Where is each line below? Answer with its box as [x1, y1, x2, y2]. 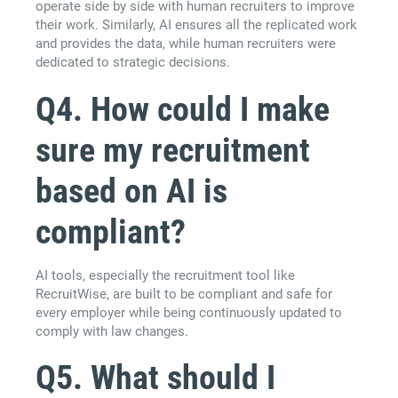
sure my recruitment [36, 130, 310, 170]
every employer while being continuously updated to [36, 304, 342, 321]
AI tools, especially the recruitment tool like [36, 267, 295, 283]
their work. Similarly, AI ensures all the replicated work [36, 16, 357, 33]
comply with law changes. [36, 322, 188, 339]
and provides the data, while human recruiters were [36, 35, 336, 52]
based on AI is [36, 171, 227, 211]
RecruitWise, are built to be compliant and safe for [36, 285, 332, 302]
